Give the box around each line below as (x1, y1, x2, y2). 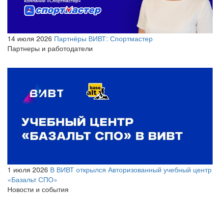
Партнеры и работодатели (7, 43, 93, 54)
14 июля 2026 (7, 33, 52, 44)
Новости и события (7, 184, 69, 194)
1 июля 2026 (7, 164, 48, 174)
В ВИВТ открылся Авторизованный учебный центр (50, 164, 212, 174)
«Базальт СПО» (7, 174, 57, 184)
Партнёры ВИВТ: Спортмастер (54, 33, 153, 44)
